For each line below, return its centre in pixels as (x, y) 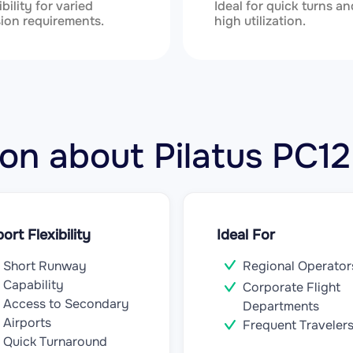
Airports (27, 323)
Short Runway (45, 266)
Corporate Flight (292, 288)
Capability (33, 285)
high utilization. (260, 21)
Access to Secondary (66, 304)
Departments (281, 307)
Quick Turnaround (55, 342)
